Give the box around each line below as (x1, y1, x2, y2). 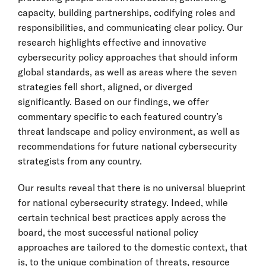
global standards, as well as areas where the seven (18, 66, 237, 78)
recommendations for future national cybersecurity (18, 140, 237, 152)
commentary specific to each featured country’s (18, 110, 223, 122)
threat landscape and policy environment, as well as (18, 125, 240, 137)
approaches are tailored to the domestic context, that (18, 241, 248, 253)
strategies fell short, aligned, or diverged (18, 81, 192, 93)
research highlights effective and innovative (18, 36, 207, 48)
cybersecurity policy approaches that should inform (18, 51, 237, 63)
